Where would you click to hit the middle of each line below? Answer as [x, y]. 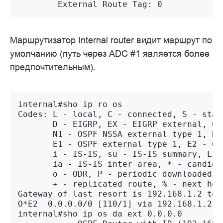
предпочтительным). [53, 67]
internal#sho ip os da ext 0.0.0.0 [100, 214]
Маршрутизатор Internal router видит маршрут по [111, 40]
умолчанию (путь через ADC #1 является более [110, 54]
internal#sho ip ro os [70, 105]
